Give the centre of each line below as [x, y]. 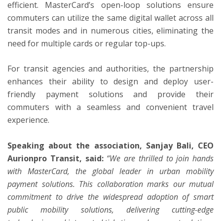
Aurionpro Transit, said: [55, 158]
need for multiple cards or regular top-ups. [87, 43]
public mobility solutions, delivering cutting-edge [110, 209]
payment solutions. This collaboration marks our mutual [110, 184]
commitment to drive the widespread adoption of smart [110, 197]
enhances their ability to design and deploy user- [110, 82]
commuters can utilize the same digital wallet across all [110, 18]
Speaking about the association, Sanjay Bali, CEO [110, 145]
